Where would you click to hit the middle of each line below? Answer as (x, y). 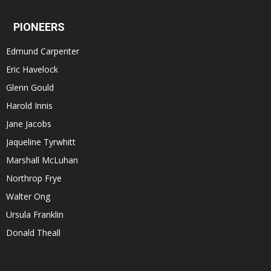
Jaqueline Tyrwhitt (41, 142)
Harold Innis (29, 106)
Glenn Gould (30, 88)
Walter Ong (28, 197)
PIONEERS (39, 27)
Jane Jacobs (29, 124)
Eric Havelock (32, 70)
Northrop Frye (34, 178)
